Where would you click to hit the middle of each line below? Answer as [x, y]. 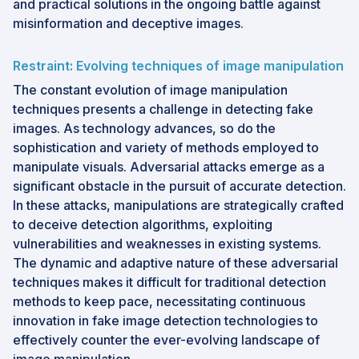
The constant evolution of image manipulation [150, 89]
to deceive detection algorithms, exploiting [143, 224]
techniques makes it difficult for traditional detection [169, 282]
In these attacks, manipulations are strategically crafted [178, 205]
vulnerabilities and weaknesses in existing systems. [167, 243]
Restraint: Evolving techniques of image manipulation [178, 65]
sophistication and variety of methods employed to [166, 147]
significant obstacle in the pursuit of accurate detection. [179, 186]
